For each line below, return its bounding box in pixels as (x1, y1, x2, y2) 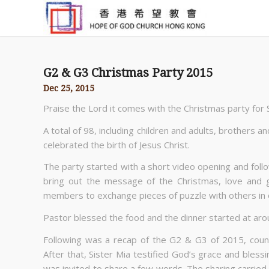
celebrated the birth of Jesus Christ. (43, 138, 190, 151)
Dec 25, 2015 (43, 83, 94, 93)
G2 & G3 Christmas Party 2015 (43, 65, 213, 80)
